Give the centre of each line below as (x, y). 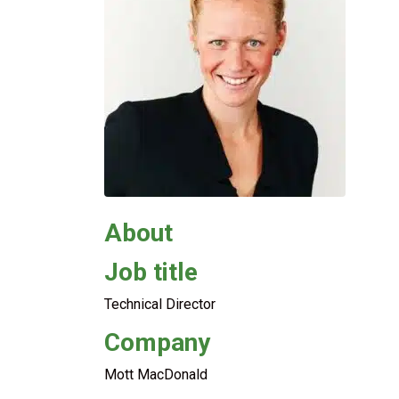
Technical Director (160, 304)
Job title (151, 272)
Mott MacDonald (156, 375)
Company (157, 342)
